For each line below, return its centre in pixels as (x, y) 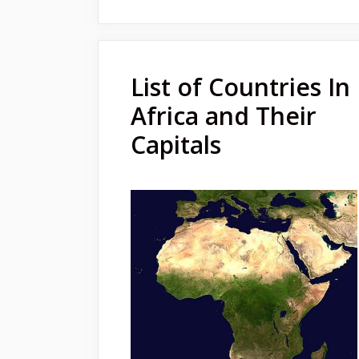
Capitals (176, 144)
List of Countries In (240, 87)
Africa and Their (224, 115)
